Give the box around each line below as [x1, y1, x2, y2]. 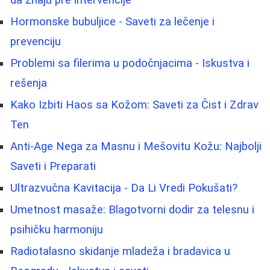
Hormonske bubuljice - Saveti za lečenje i [10, 15, 215, 29]
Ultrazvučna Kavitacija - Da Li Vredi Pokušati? [10, 181, 237, 195]
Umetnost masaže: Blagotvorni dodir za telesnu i [10, 203, 254, 217]
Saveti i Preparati [10, 160, 96, 174]
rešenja [10, 77, 47, 90]
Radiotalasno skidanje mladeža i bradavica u [10, 245, 230, 259]
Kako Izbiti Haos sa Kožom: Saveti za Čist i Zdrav [10, 98, 259, 112]
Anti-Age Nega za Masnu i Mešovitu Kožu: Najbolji [10, 140, 262, 154]
